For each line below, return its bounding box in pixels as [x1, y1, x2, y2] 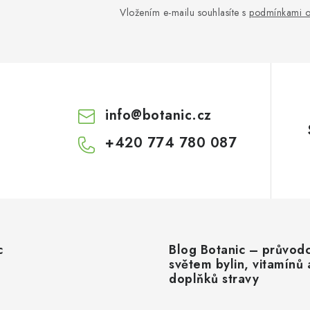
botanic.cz [142, 105, 212, 126]
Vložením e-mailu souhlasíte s [120, 6, 249, 20]
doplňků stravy [169, 270, 259, 289]
